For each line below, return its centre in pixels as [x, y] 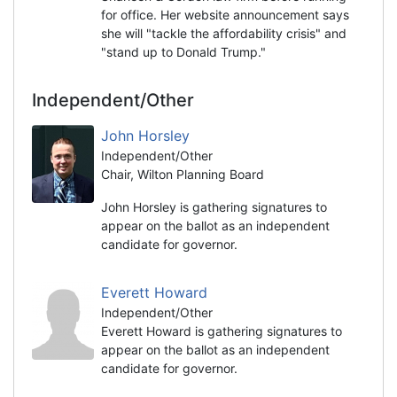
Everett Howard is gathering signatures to [222, 331]
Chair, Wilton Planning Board [183, 174]
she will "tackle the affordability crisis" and [224, 33]
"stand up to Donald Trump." [183, 51]
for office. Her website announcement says [225, 14]
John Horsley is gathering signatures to [214, 206]
